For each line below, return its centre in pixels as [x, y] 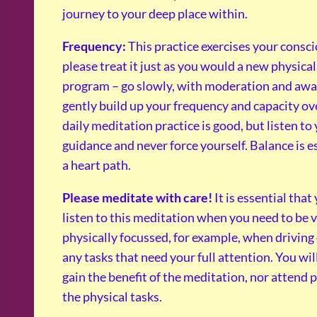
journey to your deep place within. [155, 14]
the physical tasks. [112, 297]
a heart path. [97, 165]
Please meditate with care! [138, 198]
